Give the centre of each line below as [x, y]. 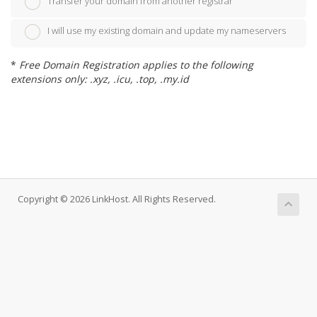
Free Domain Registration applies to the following [136, 64]
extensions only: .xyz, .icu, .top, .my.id [100, 79]
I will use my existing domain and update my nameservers [167, 31]
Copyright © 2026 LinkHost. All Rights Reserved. [117, 199]
